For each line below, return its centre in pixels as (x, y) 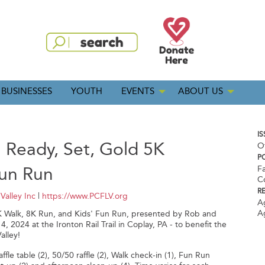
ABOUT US (201, 91)
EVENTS (138, 91)
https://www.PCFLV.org (85, 196)
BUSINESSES (27, 91)
